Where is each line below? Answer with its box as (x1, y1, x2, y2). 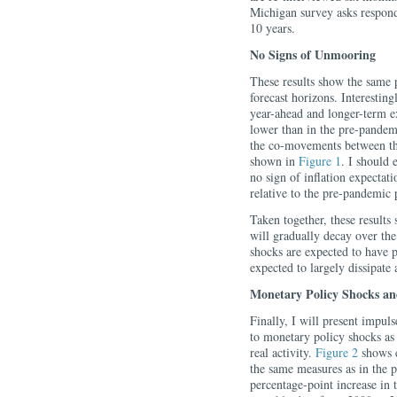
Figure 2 (315, 344, 358, 361)
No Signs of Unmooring (250, 45, 376, 64)
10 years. (250, 19, 295, 36)
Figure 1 (299, 152, 341, 169)
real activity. (250, 344, 315, 361)
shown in (250, 152, 299, 169)
